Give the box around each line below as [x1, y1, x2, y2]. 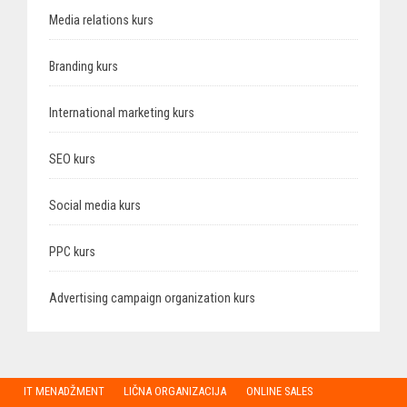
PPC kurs [49, 243, 95, 260]
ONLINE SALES [245, 384, 313, 399]
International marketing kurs [49, 104, 194, 121]
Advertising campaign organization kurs [49, 290, 255, 306]
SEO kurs [49, 151, 95, 167]
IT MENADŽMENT [23, 384, 104, 399]
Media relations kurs [49, 12, 154, 28]
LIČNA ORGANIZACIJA [124, 384, 227, 399]
